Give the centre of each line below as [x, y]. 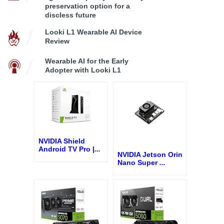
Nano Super [138, 163]
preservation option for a [87, 6]
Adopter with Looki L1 [83, 70]
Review [57, 41]
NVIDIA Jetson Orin [150, 155]
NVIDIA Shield [62, 141]
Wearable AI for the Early [87, 61]
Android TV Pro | [66, 149]
